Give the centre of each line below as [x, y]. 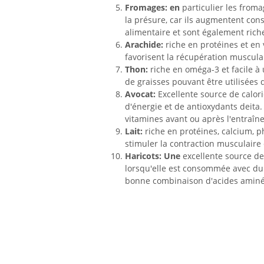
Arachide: [144, 45]
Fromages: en [152, 8]
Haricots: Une [153, 156]
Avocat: [140, 94]
